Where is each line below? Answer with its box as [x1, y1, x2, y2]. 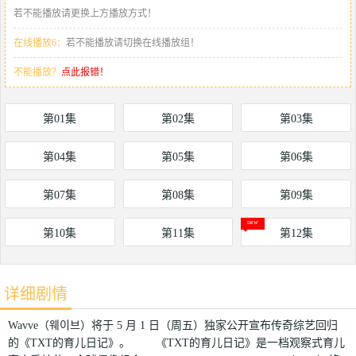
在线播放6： [14, 37, 66, 48]
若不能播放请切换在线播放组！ [66, 37, 199, 48]
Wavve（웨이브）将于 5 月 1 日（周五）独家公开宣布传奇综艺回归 [8, 319, 338, 331]
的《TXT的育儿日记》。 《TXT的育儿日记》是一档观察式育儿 [8, 336, 345, 349]
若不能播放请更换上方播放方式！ [14, 7, 157, 19]
